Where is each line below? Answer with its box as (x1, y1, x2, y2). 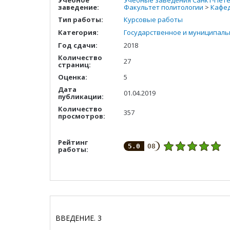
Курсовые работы (124, 15, 183, 24)
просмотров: (58, 111, 105, 121)
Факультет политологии (124, 3, 203, 12)
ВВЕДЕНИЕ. (55, 213, 98, 223)
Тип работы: (58, 15, 103, 24)
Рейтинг (58, 138, 88, 147)
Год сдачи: (58, 41, 98, 50)
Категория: (58, 28, 99, 37)
